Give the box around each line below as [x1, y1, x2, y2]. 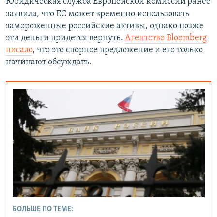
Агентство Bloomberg [125, 33, 207, 43]
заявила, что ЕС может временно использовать [6, 9, 189, 19]
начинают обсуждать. [6, 58, 92, 67]
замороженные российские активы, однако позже [6, 21, 203, 31]
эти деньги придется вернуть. [6, 33, 125, 43]
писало [6, 46, 32, 55]
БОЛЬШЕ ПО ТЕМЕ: [12, 205, 73, 214]
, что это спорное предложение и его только [32, 46, 203, 55]
